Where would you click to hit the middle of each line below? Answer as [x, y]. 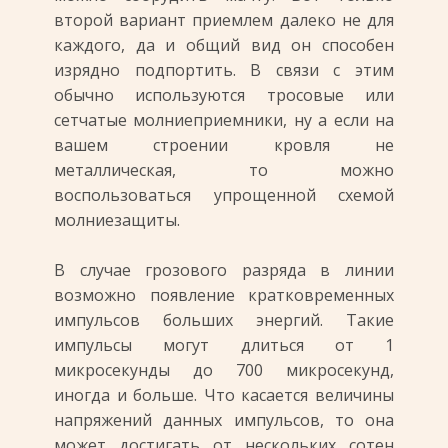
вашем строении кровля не [224, 145]
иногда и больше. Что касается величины [224, 395]
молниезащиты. [117, 220]
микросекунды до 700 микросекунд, [224, 370]
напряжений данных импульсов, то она [224, 420]
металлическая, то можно [224, 170]
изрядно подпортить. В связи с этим [224, 70]
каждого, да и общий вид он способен [224, 45]
